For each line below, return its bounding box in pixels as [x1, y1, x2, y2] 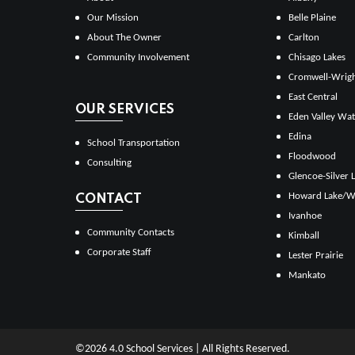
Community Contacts [87, 227, 174, 238]
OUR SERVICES [75, 102, 174, 116]
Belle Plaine [288, 12, 336, 23]
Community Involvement [87, 52, 189, 63]
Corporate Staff [87, 246, 151, 258]
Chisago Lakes [288, 52, 345, 63]
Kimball [288, 230, 319, 241]
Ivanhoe [288, 210, 322, 221]
